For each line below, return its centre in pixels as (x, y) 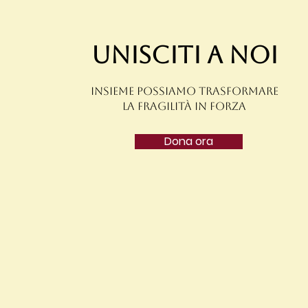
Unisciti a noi (184, 55)
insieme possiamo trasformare (184, 91)
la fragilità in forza (185, 107)
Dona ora (188, 142)
